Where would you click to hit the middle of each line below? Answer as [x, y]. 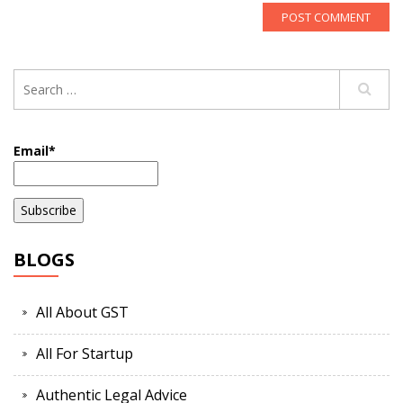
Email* [35, 151]
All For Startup [85, 354]
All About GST [82, 313]
